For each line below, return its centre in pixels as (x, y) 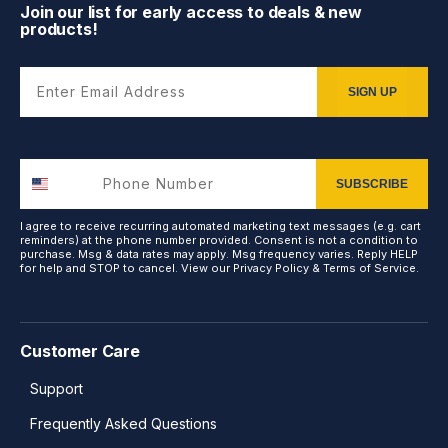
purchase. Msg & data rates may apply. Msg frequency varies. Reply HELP (219, 253)
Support (56, 388)
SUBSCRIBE (372, 183)
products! (59, 29)
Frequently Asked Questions (123, 423)
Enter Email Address (102, 74)
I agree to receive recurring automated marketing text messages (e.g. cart (220, 225)
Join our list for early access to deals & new (191, 12)
